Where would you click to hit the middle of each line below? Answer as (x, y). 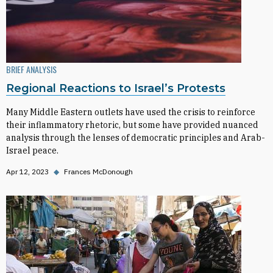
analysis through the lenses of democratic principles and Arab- (136, 138)
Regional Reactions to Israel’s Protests (116, 88)
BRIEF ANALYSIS (31, 69)
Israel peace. (32, 151)
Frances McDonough (98, 172)
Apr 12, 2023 (27, 172)
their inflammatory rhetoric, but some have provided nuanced (132, 125)
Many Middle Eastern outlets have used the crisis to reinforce (131, 112)
